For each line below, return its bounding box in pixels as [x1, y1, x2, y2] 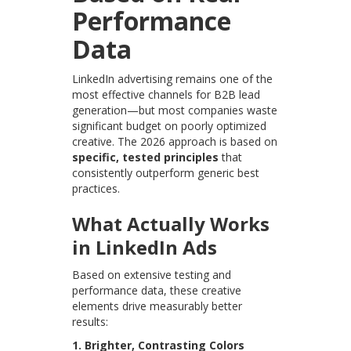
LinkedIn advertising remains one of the [72, 71, 273, 87]
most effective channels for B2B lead [72, 87, 261, 103]
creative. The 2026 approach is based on [72, 134, 278, 150]
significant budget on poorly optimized [72, 118, 267, 134]
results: [72, 314, 109, 330]
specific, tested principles [72, 150, 219, 165]
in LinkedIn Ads [72, 234, 218, 261]
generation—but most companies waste [72, 103, 278, 118]
